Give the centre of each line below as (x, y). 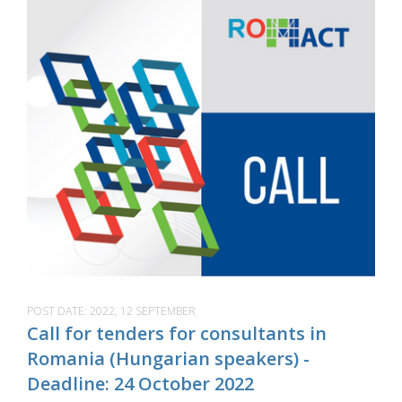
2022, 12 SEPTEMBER (143, 310)
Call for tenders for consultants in (177, 333)
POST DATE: (58, 310)
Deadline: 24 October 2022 (140, 383)
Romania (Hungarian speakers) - (168, 358)
